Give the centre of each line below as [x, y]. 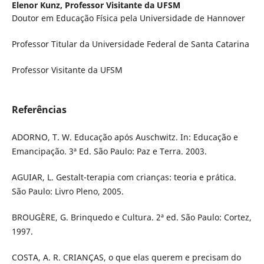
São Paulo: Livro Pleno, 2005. [67, 192]
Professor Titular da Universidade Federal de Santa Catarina [130, 44]
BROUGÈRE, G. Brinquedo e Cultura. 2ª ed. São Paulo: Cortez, [131, 217]
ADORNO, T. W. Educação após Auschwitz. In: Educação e [125, 137]
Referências [39, 110]
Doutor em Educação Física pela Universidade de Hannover [128, 18]
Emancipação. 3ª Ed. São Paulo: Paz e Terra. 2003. [109, 151]
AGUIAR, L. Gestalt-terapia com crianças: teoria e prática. [124, 177]
